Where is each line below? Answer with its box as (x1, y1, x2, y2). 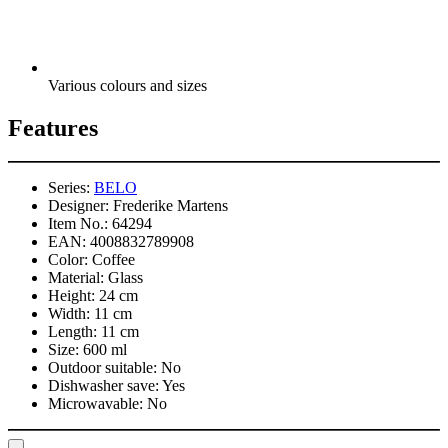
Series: (48, 179, 90, 197)
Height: (48, 287, 95, 305)
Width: (48, 305, 90, 323)
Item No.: (48, 215, 108, 233)
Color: (48, 251, 88, 269)
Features (8, 114, 98, 141)
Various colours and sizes (48, 76, 207, 94)
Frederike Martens (113, 197, 228, 215)
